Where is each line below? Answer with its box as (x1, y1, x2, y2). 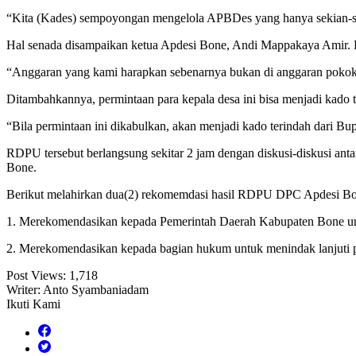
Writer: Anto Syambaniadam (6, 283, 149, 297)
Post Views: (6, 269, 66, 283)
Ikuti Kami (6, 297, 60, 311)
